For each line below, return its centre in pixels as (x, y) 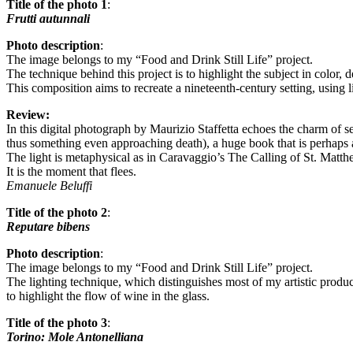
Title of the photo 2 (57, 212)
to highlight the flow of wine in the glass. (108, 295)
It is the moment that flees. (71, 171)
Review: (28, 114)
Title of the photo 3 (57, 322)
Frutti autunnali (48, 18)
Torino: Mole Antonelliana (75, 336)
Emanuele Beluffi (49, 185)
